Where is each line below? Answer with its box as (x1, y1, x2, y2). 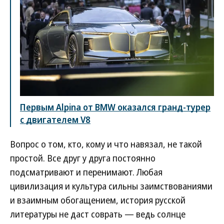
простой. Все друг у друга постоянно (10, 152, 155, 164)
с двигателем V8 (20, 113, 90, 126)
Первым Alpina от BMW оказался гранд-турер (20, 101, 210, 113)
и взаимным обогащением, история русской (10, 194, 185, 206)
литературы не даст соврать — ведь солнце (10, 208, 185, 220)
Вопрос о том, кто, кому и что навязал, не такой (10, 138, 202, 150)
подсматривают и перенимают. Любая (10, 166, 162, 178)
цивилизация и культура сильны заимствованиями (10, 180, 212, 192)
